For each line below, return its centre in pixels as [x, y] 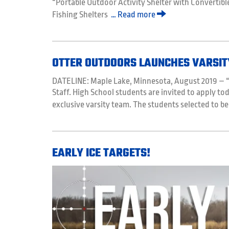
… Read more [134, 15]
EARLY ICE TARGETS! [101, 153]
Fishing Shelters [82, 15]
